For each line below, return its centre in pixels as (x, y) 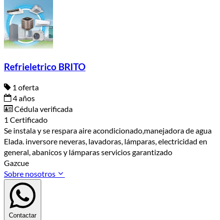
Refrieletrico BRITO (45, 67)
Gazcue (16, 163)
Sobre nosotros (30, 174)
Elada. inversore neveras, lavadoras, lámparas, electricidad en (106, 141)
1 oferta (25, 87)
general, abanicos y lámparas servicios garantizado (89, 152)
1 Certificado (26, 120)
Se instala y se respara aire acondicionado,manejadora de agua (108, 131)
